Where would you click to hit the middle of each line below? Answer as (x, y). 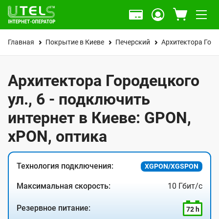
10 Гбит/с (185, 186)
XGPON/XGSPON (172, 166)
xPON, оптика (57, 136)
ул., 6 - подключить (79, 99)
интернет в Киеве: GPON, (99, 118)
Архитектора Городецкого (104, 81)
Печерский (133, 42)
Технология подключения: (65, 166)
